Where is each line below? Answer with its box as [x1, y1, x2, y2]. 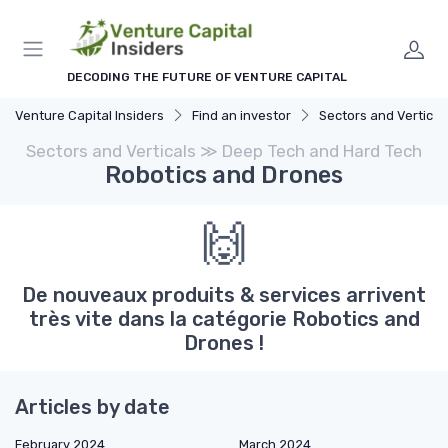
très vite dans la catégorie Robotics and [28, 307, 420, 332]
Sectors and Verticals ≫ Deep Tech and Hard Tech [26, 141, 422, 162]
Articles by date [15, 395, 170, 420]
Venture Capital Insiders [15, 108, 164, 124]
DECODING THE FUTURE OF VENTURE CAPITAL [67, 70, 347, 85]
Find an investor [192, 108, 291, 124]
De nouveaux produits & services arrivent [22, 283, 426, 308]
